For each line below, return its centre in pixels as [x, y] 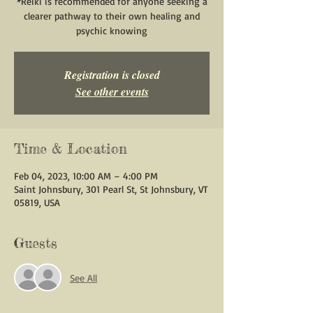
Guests [36, 243]
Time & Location [71, 148]
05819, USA [37, 202]
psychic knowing [112, 30]
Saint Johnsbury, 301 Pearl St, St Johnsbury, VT [111, 189]
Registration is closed [112, 75]
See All [83, 277]
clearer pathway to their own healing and [112, 16]
